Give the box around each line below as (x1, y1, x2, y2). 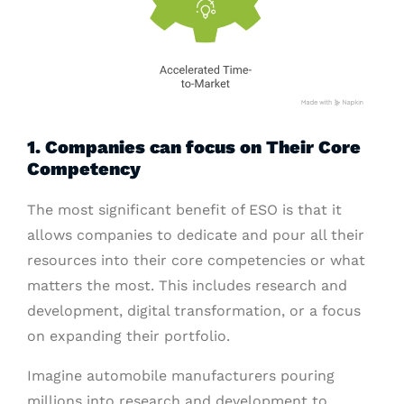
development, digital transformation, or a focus (27, 302, 361, 320)
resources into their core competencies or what (27, 252, 365, 270)
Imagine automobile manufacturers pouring (27, 367, 335, 385)
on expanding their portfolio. (27, 327, 230, 345)
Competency (27, 158, 141, 180)
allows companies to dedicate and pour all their (27, 226, 364, 244)
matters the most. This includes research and (27, 277, 347, 295)
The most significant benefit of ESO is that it (27, 201, 342, 219)
